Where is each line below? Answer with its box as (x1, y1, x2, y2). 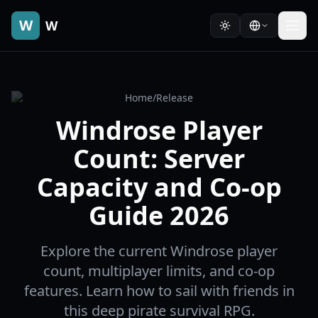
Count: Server (73, 141, 245, 176)
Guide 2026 (89, 198, 229, 233)
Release (156, 91, 193, 104)
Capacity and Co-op (36, 170, 282, 204)
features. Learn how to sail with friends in (23, 281, 295, 300)
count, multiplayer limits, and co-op (43, 261, 275, 280)
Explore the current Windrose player (40, 241, 278, 261)
